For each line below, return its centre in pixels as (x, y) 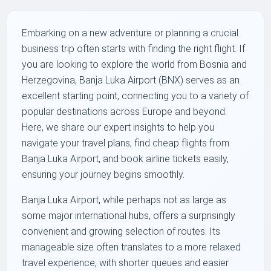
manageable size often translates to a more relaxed (132, 247)
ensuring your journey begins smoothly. (103, 175)
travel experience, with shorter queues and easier (126, 263)
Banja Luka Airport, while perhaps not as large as (124, 200)
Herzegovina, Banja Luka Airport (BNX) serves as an (131, 80)
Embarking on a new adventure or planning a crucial (130, 33)
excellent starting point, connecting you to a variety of (135, 96)
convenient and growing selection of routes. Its (121, 232)
